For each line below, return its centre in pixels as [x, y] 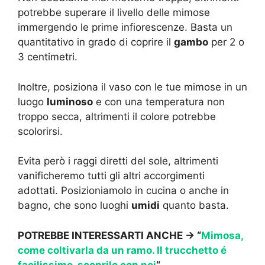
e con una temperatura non [159, 101]
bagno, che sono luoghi [75, 206]
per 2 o [226, 42]
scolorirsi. [40, 131]
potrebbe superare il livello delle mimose [114, 13]
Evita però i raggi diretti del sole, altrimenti [118, 161]
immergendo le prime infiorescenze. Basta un [125, 28]
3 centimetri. [48, 57]
